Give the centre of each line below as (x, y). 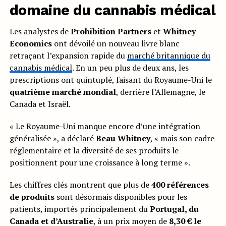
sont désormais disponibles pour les (121, 197)
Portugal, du (174, 209)
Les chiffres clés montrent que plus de (80, 185)
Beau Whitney (123, 138)
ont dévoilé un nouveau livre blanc (116, 44)
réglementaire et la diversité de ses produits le (94, 151)
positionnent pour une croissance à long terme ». (100, 163)
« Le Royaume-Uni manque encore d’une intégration (105, 126)
